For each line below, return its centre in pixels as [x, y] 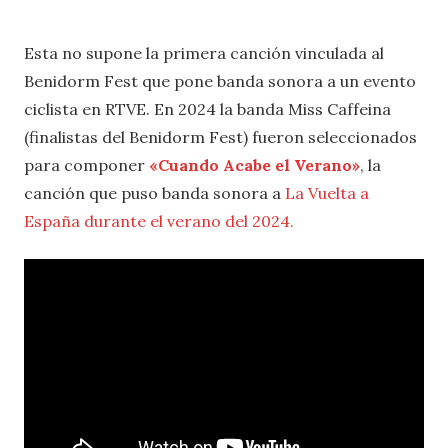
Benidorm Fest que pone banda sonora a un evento [220, 81]
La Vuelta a [327, 193]
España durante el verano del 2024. [159, 221]
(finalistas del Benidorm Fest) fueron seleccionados [220, 137]
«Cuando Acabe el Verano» [254, 165]
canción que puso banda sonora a [154, 193]
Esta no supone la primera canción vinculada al [204, 53]
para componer [86, 165]
